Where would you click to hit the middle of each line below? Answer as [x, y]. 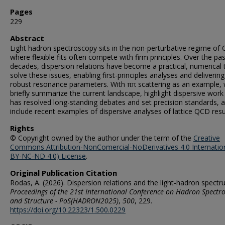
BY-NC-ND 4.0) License [48, 156]
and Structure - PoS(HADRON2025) [64, 201]
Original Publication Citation [64, 173]
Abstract [27, 38]
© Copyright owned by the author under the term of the [102, 138]
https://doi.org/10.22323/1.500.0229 [68, 210]
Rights [22, 128]
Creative [207, 138]
